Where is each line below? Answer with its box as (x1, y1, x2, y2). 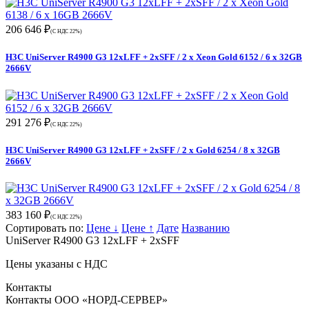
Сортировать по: (6, 221, 86, 234)
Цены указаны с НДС (6, 257, 108, 270)
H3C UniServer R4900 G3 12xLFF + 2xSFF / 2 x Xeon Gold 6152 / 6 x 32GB (6, 52, 302, 63)
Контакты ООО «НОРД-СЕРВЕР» (6, 293, 168, 306)
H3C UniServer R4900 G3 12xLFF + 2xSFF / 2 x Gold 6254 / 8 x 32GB (6, 144, 280, 155)
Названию (181, 221, 230, 234)
